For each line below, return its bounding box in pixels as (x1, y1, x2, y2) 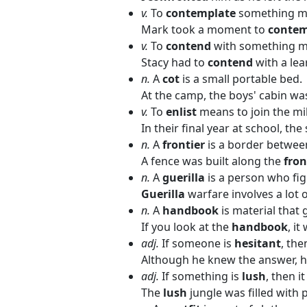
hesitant (234, 236, 281, 251)
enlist (166, 104, 199, 119)
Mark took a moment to (141, 22, 268, 37)
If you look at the (141, 219, 232, 234)
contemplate (166, 5, 238, 21)
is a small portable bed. (182, 71, 302, 86)
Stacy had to (141, 55, 208, 70)
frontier (162, 137, 208, 152)
